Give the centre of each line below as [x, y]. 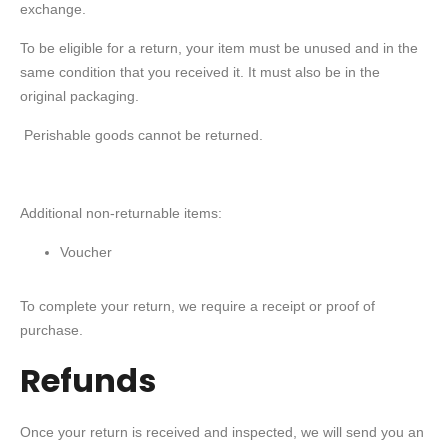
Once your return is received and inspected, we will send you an [222, 432]
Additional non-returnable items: [121, 213]
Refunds [88, 380]
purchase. [51, 330]
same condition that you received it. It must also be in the [200, 72]
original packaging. [79, 96]
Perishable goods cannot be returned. [141, 135]
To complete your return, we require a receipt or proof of [197, 306]
